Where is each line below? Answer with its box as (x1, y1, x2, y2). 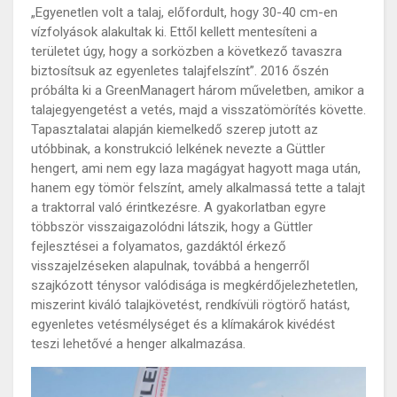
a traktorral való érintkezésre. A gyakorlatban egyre (31, 198, 326, 215)
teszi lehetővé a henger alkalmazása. (31, 335, 245, 352)
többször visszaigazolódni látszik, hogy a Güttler (31, 218, 313, 235)
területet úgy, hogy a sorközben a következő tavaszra (31, 43, 342, 59)
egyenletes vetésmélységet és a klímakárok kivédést (31, 315, 335, 332)
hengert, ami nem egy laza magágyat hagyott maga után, (31, 160, 361, 176)
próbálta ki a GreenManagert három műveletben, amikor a (31, 82, 364, 98)
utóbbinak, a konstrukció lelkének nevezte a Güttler (31, 140, 325, 157)
